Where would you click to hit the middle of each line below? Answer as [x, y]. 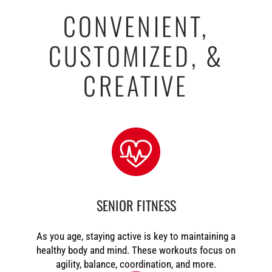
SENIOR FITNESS [136, 205]
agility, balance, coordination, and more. [136, 264]
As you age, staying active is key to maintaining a [136, 236]
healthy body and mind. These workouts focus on [136, 250]
